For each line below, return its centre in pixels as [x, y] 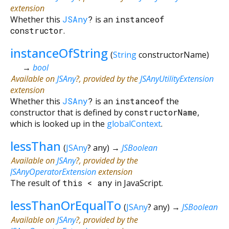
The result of [36, 183]
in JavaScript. [138, 183]
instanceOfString [59, 53]
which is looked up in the [59, 123]
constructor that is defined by [67, 112]
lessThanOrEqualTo [66, 205]
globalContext [134, 123]
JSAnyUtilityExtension [177, 78]
